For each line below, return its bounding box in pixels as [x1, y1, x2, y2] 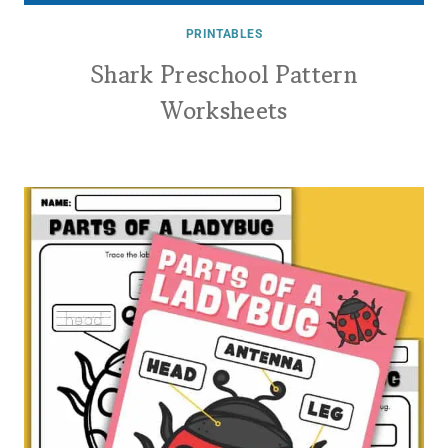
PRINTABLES [185, 27, 263, 41]
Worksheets [160, 93, 288, 128]
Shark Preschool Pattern [90, 57, 358, 92]
